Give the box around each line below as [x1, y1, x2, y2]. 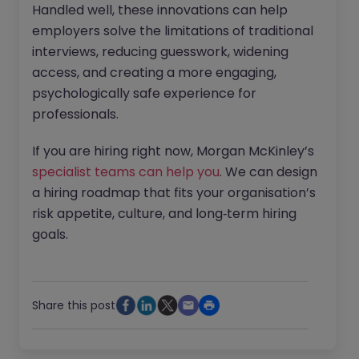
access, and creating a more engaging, [32, 63, 276, 83]
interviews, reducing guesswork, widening [32, 42, 288, 62]
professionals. [32, 105, 119, 124]
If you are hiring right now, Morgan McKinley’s [32, 142, 314, 161]
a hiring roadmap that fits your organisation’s [32, 184, 316, 203]
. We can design [220, 163, 317, 182]
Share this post [32, 297, 115, 314]
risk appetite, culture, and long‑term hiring [32, 204, 296, 224]
